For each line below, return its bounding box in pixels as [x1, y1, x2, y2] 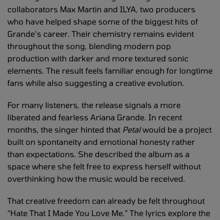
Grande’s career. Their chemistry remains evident [7, 28, 194, 38]
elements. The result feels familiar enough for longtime [7, 65, 213, 75]
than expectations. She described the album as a [7, 149, 190, 159]
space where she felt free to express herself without [7, 161, 201, 171]
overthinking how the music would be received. [7, 173, 185, 183]
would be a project [140, 124, 212, 134]
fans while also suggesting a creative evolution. [7, 78, 184, 87]
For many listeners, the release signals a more [7, 100, 181, 110]
